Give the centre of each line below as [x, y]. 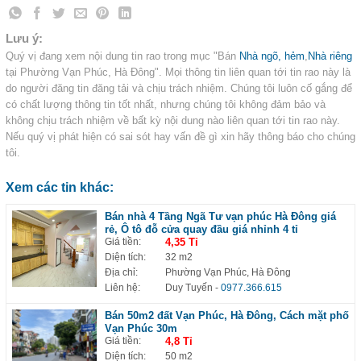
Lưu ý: [24, 38]
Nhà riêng [330, 56]
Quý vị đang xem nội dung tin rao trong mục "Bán [122, 56]
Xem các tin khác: [60, 187]
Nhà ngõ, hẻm [272, 56]
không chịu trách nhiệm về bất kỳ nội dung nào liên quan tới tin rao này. [173, 120]
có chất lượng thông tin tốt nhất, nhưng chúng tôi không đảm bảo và [166, 104]
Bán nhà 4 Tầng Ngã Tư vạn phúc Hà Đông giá [220, 216]
